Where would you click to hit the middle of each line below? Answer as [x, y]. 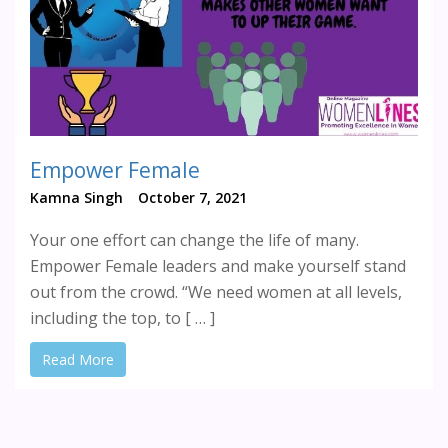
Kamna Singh [76, 197]
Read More [78, 359]
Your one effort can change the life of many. [194, 240]
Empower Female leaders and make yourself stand [218, 266]
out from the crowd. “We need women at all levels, [216, 292]
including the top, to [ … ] [122, 318]
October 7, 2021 [192, 197]
